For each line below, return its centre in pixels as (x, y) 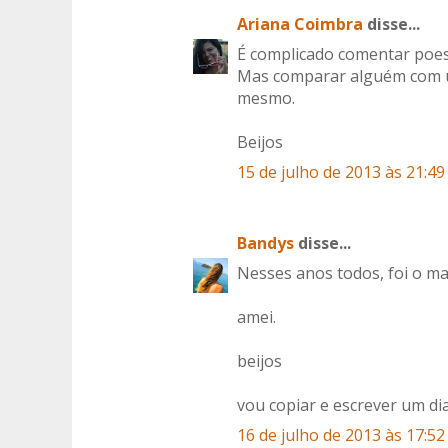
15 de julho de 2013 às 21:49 (341, 172)
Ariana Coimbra (300, 24)
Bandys (265, 243)
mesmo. (266, 98)
